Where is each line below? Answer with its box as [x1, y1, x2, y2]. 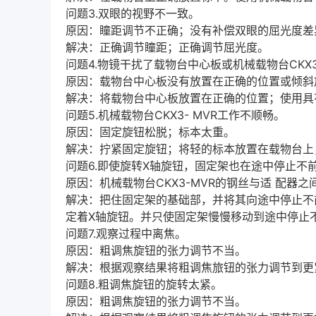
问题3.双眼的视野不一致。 [66, 6, 200, 20]
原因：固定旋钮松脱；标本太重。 [66, 125, 235, 139]
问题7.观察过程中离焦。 [66, 226, 186, 241]
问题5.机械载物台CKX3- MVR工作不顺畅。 [66, 108, 285, 122]
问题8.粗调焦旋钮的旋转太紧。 [66, 277, 222, 291]
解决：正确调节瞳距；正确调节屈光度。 [66, 40, 269, 54]
